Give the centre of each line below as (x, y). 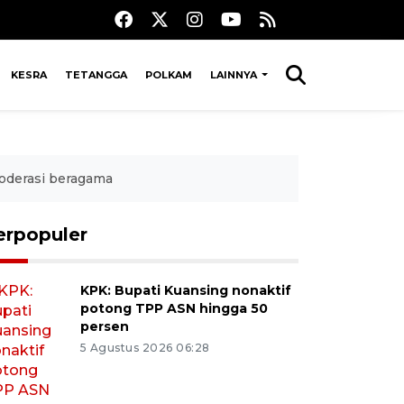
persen (104, 326)
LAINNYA (234, 74)
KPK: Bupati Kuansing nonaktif (185, 290)
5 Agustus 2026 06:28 (145, 347)
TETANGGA (96, 74)
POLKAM (168, 74)
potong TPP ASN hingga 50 (174, 308)
